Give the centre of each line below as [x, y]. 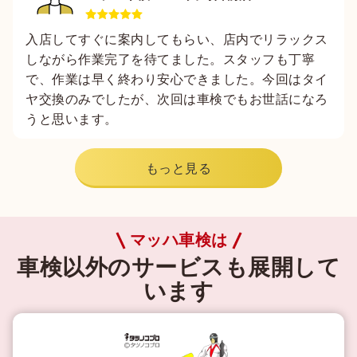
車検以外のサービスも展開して [178, 268]
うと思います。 [72, 119]
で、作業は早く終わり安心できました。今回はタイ [177, 79]
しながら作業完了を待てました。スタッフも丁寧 [170, 59]
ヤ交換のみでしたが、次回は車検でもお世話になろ [177, 99]
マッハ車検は [178, 239]
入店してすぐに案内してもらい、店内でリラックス [177, 39]
